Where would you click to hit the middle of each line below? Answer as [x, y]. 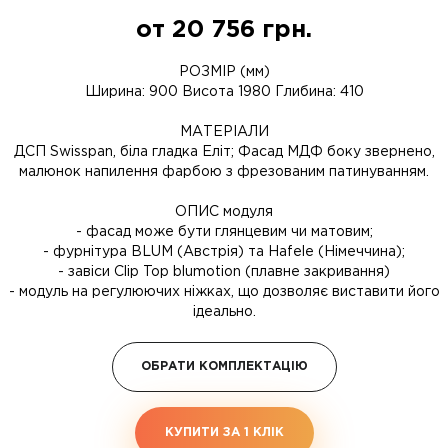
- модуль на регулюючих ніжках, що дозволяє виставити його [224, 292]
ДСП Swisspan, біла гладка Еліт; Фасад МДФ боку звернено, [224, 152]
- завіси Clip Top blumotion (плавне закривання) [224, 272]
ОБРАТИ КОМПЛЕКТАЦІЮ [224, 366]
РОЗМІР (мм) [224, 72]
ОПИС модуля [224, 212]
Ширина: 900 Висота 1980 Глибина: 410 [224, 92]
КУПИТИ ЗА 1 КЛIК [224, 432]
